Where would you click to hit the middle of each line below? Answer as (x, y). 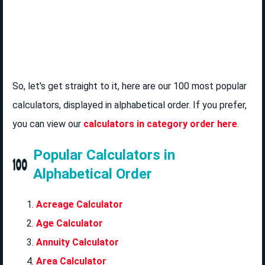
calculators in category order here (160, 124)
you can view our (48, 124)
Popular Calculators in (104, 155)
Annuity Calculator (77, 242)
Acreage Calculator (80, 204)
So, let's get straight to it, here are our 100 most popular (130, 86)
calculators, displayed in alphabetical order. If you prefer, (130, 105)
